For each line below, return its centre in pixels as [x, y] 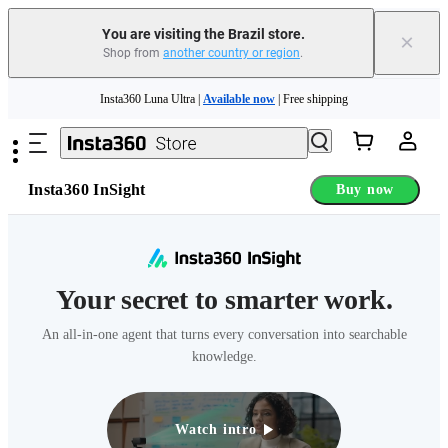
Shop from [133, 53]
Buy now [365, 189]
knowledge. [224, 356]
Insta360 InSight [87, 189]
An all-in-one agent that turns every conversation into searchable [224, 334]
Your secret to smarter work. [224, 299]
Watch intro [216, 429]
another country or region [231, 53]
